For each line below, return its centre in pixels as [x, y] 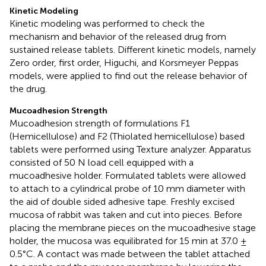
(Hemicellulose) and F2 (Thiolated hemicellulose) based [127, 137]
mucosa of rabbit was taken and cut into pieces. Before [126, 215]
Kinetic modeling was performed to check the [107, 24]
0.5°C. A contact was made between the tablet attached [130, 254]
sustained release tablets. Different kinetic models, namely [133, 50]
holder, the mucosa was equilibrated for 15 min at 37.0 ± [128, 241]
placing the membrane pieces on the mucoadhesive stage [133, 228]
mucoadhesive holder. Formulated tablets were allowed [128, 176]
